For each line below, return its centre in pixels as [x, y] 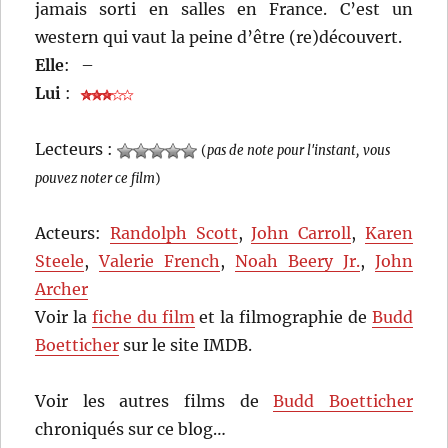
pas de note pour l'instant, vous [299, 150]
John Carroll [301, 233]
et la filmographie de [283, 317]
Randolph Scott [173, 233]
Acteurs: [72, 233]
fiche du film [143, 317]
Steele [60, 261]
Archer [62, 289]
